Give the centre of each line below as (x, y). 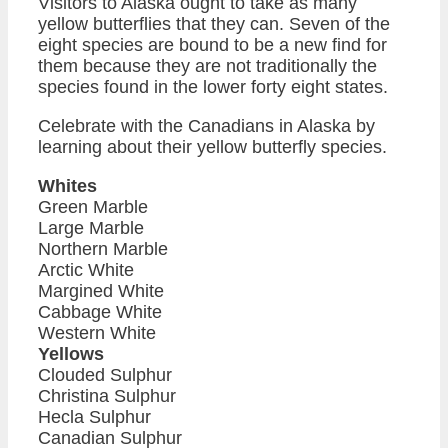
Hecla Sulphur (94, 416)
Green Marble (93, 206)
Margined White (101, 290)
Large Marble (91, 227)
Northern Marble (103, 248)
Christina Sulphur (107, 395)
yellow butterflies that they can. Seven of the (214, 23)
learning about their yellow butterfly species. (212, 146)
